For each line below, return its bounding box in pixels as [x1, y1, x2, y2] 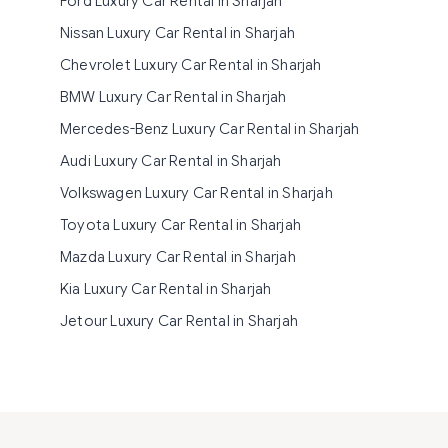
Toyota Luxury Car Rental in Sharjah [60, 216, 301, 234]
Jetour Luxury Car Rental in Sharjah [60, 312, 298, 330]
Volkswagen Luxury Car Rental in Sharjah [60, 184, 333, 202]
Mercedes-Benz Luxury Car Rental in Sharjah [60, 120, 360, 138]
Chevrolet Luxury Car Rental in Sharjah [60, 56, 322, 74]
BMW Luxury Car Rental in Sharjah [60, 88, 287, 106]
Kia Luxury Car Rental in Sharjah [60, 280, 272, 298]
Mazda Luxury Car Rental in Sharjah [60, 248, 296, 266]
